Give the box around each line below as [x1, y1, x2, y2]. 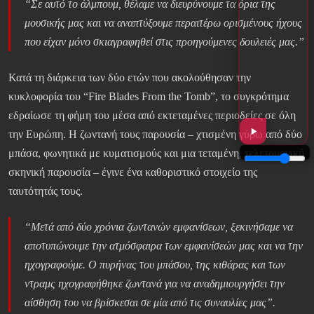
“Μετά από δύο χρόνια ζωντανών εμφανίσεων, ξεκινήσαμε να [25, 221, 293, 233]
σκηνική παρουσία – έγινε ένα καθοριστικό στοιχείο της [8, 166, 257, 179]
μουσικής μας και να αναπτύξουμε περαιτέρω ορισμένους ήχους [25, 17, 302, 29]
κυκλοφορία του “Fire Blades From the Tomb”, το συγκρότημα [8, 90, 289, 103]
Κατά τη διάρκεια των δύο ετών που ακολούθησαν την [8, 71, 251, 84]
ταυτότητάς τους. [8, 185, 83, 198]
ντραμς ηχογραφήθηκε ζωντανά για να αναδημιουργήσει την [25, 278, 285, 290]
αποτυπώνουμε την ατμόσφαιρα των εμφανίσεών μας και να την [25, 240, 303, 252]
